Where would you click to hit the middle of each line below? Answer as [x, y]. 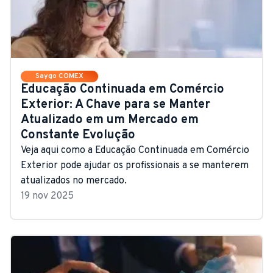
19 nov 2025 [47, 196]
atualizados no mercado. [74, 181]
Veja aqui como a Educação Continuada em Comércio [135, 150]
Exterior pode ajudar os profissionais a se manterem [135, 165]
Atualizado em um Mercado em [110, 120]
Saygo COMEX [59, 76]
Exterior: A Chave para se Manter [115, 105]
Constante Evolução [78, 135]
